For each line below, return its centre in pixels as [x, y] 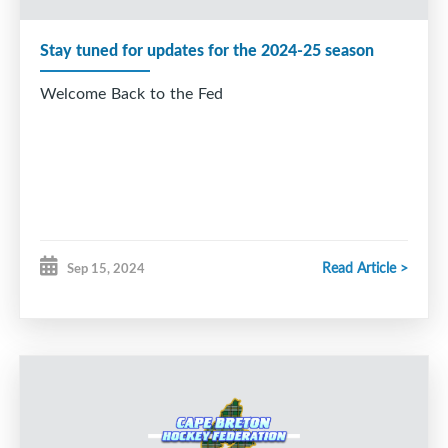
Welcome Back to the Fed [131, 93]
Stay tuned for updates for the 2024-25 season [207, 50]
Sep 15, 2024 [106, 268]
